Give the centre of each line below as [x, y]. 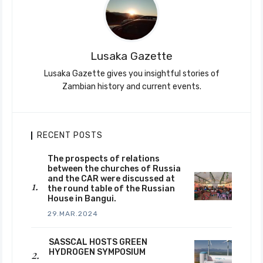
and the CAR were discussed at [111, 179]
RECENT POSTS [70, 135]
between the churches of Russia [114, 169]
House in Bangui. [82, 199]
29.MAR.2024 [73, 214]
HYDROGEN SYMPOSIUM [97, 252]
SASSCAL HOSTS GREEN [98, 242]
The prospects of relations [104, 159]
